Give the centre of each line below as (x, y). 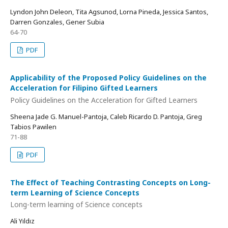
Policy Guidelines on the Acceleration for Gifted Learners (104, 100)
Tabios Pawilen (33, 126)
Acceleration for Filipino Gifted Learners (84, 88)
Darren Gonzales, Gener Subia (57, 22)
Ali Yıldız (22, 221)
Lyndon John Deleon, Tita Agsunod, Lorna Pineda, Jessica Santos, (109, 12)
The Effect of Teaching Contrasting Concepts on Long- (110, 182)
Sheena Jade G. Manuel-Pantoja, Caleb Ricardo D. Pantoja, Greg (106, 116)
